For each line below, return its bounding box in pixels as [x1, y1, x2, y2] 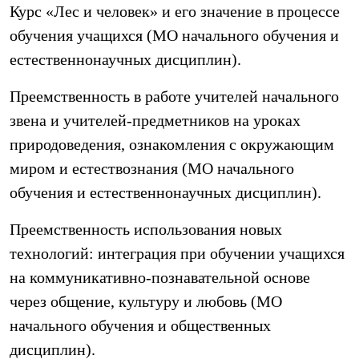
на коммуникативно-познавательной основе [10, 268, 310, 286]
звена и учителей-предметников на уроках [10, 111, 301, 129]
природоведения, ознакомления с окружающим [10, 135, 334, 153]
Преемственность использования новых [10, 220, 282, 238]
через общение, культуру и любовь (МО [10, 292, 282, 310]
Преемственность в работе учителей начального [10, 87, 339, 105]
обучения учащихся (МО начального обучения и [10, 26, 339, 44]
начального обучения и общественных [10, 317, 271, 334]
